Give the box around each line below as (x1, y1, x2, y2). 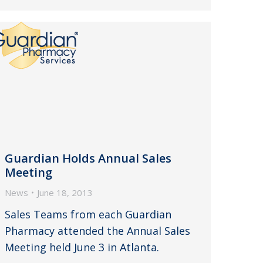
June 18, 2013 (37, 186, 93, 198)
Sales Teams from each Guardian (5, 207, 171, 221)
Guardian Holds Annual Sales (5, 150, 171, 166)
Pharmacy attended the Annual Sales (5, 223, 190, 238)
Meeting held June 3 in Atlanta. (5, 240, 159, 254)
